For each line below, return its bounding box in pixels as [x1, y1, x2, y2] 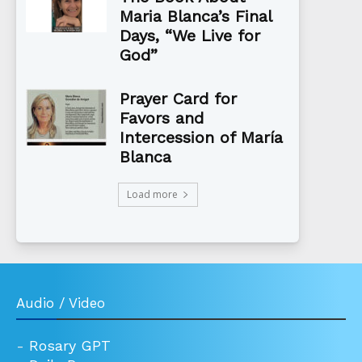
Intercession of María [120, 128, 283, 148]
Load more [126, 187, 178, 202]
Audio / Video [16, 295, 105, 312]
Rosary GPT [29, 337, 111, 355]
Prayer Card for [120, 89, 237, 109]
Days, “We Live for [120, 26, 260, 46]
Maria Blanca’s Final [120, 6, 271, 27]
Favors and [120, 108, 204, 128]
